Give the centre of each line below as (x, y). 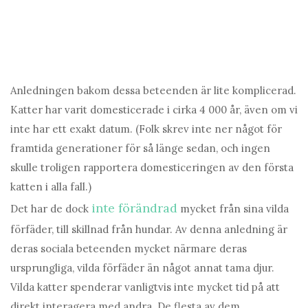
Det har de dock (51, 209)
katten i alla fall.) (51, 187)
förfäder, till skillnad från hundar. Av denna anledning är (149, 230)
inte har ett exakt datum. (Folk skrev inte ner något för (146, 129)
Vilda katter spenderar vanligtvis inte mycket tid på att (145, 287)
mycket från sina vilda (233, 209)
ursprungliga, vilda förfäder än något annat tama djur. (142, 268)
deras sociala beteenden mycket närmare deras (129, 249)
